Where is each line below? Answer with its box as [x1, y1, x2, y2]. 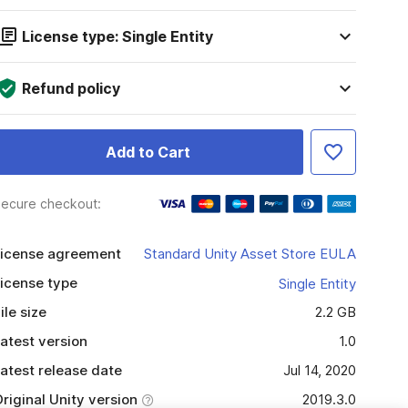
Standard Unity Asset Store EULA [143, 245, 356, 262]
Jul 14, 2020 [282, 362, 356, 379]
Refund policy [21, 79, 120, 97]
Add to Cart [105, 143, 190, 161]
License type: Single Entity [21, 27, 213, 46]
